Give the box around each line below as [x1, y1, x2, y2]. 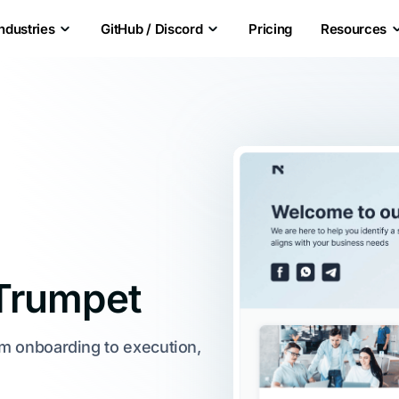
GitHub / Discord [101, 20, 203, 37]
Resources [321, 20, 387, 37]
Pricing [248, 20, 293, 37]
